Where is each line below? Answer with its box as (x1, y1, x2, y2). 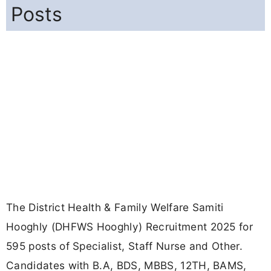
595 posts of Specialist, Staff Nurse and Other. (6, 240, 243, 253)
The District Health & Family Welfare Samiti (6, 201, 224, 214)
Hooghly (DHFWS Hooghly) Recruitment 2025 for (6, 220, 253, 233)
